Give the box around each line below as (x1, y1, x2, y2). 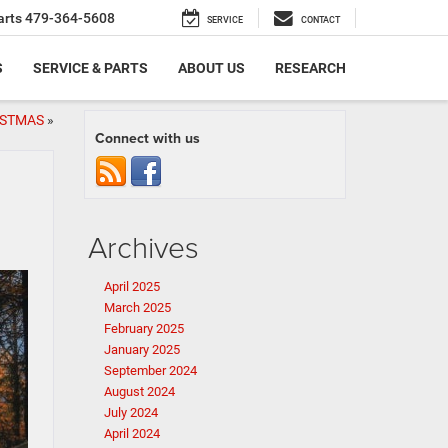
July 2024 (103, 405, 158, 420)
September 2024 (103, 363, 197, 378)
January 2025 (103, 342, 180, 357)
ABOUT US (178, 60, 245, 77)
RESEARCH (275, 60, 346, 77)
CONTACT (301, 15, 340, 26)
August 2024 (103, 384, 175, 399)
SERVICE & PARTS (33, 60, 148, 77)
